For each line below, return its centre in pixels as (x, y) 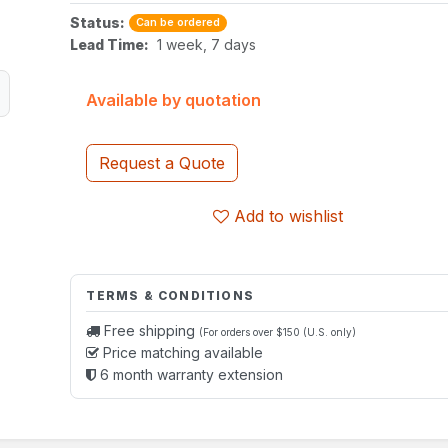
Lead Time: (110, 44)
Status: (98, 22)
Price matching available (181, 352)
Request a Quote (162, 163)
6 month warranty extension (190, 374)
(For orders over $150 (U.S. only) (278, 332)
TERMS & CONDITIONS (170, 295)
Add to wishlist (289, 216)
